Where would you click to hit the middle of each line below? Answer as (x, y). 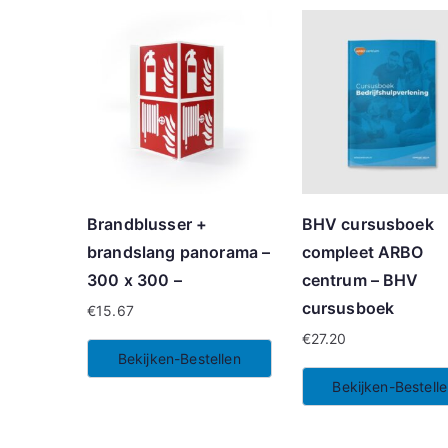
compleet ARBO (362, 252)
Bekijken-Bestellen (179, 359)
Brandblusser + (147, 224)
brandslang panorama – (179, 252)
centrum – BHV (360, 280)
